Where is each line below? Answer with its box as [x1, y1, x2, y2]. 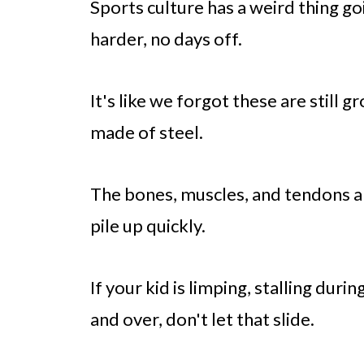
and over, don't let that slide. [90, 308, 314, 331]
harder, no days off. [90, 28, 242, 50]
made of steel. [90, 121, 203, 144]
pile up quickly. [90, 214, 206, 237]
